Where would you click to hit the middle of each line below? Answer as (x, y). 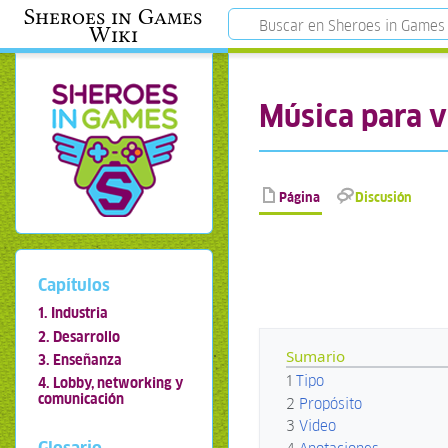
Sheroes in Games (113, 16)
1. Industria (72, 313)
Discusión (384, 198)
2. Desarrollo (78, 336)
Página (300, 198)
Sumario (316, 355)
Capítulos (73, 284)
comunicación (80, 399)
